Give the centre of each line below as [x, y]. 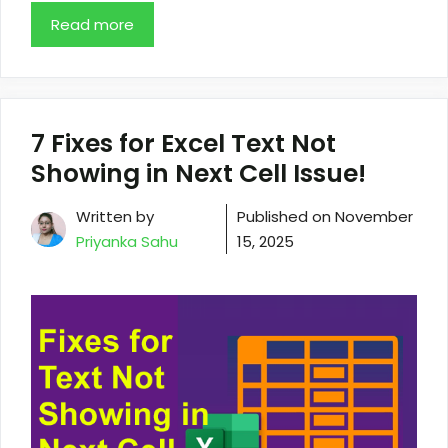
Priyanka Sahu [127, 242]
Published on [285, 217]
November [373, 217]
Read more [92, 25]
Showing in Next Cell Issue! [198, 174]
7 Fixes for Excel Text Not [183, 144]
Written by [115, 217]
